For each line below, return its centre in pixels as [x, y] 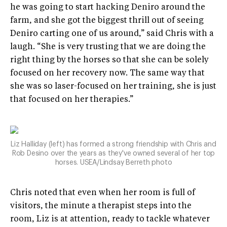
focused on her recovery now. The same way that [107, 74]
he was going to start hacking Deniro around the [108, 8]
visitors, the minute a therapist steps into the [101, 206]
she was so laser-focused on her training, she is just [113, 87]
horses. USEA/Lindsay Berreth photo [113, 163]
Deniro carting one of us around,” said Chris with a [112, 34]
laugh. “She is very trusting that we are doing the [108, 47]
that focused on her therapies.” [72, 100]
